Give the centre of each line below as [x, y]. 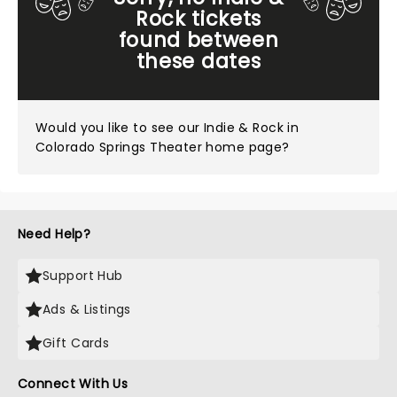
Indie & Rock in [251, 128]
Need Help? [54, 234]
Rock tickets [198, 19]
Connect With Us [73, 384]
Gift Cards [76, 343]
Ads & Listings [87, 309]
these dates [198, 61]
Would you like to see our [120, 128]
